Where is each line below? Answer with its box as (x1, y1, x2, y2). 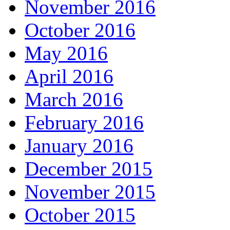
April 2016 (25, 65, 113, 87)
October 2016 (25, 19, 136, 41)
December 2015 (25, 158, 152, 180)
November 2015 (25, 181, 156, 203)
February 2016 (25, 111, 144, 133)
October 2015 (25, 204, 136, 226)
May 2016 (25, 42, 108, 64)
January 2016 (25, 135, 133, 157)
